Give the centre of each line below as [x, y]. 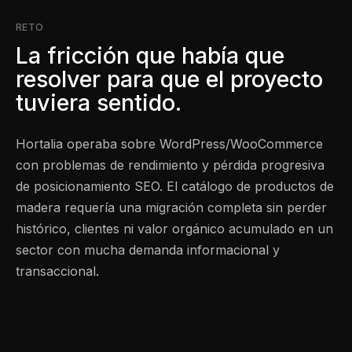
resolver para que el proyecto [169, 79]
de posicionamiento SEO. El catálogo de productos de [175, 187]
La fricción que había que [150, 56]
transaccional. [57, 271]
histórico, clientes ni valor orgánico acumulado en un [174, 229]
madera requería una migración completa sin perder [171, 208]
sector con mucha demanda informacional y [148, 250]
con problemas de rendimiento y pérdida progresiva [170, 165]
